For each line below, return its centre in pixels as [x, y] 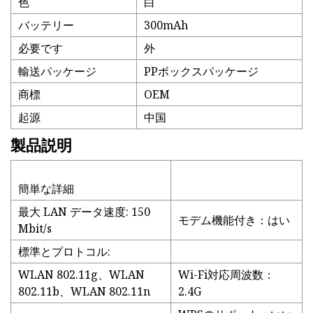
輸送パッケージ [57, 72]
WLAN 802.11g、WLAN [81, 275]
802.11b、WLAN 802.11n [84, 292]
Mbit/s [35, 229]
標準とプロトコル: [64, 252]
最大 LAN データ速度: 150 [84, 212]
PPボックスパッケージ [201, 72]
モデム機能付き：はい [234, 220]
